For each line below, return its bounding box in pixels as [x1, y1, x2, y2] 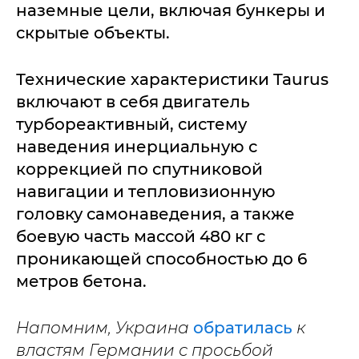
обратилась [193, 318, 296, 337]
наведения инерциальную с [16, 137, 257, 156]
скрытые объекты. [16, 23, 170, 42]
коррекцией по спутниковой [16, 159, 263, 179]
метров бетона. [16, 272, 147, 291]
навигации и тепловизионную [16, 182, 276, 201]
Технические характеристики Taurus [16, 70, 329, 89]
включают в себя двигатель [16, 92, 250, 111]
